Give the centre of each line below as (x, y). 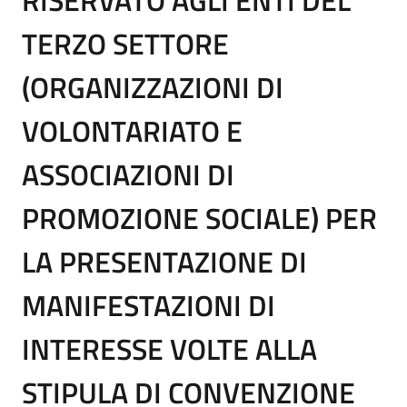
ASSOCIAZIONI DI (128, 174)
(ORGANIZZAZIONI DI (153, 87)
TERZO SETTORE (125, 43)
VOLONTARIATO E (132, 130)
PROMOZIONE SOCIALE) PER (199, 218)
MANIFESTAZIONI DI (149, 305)
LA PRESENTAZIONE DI (164, 261)
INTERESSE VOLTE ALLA (169, 348)
